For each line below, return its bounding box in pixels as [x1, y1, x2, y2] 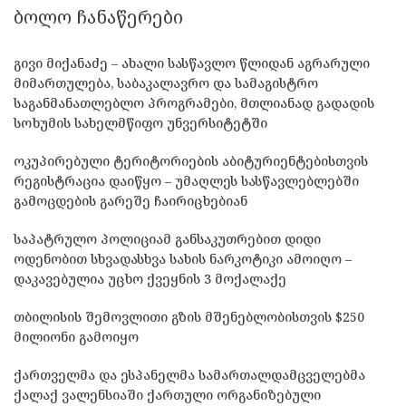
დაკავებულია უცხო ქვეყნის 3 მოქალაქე [14, 270, 286, 288]
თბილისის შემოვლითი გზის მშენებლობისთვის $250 [14, 308, 364, 326]
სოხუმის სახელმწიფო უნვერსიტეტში [14, 114, 267, 132]
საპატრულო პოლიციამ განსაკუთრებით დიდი [14, 230, 321, 248]
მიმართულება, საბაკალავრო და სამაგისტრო [14, 74, 318, 92]
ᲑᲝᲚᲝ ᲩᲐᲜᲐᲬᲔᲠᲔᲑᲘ [14, 5, 183, 30]
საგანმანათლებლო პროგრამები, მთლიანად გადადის [14, 94, 374, 112]
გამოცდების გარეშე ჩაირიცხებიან [14, 192, 247, 210]
